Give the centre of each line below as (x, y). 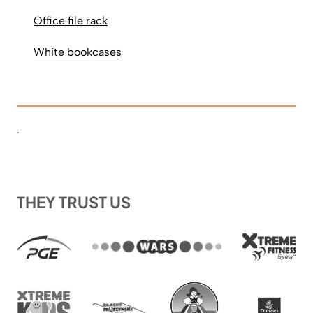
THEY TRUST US (74, 202)
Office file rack (71, 20)
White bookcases (78, 52)
